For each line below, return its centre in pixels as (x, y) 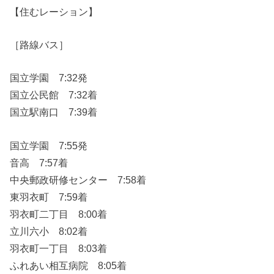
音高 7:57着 (39, 162)
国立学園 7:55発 (49, 145)
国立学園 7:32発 (49, 78)
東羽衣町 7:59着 (49, 197)
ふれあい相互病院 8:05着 (68, 265)
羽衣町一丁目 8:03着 (59, 248)
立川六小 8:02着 (49, 231)
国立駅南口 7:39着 (54, 112)
